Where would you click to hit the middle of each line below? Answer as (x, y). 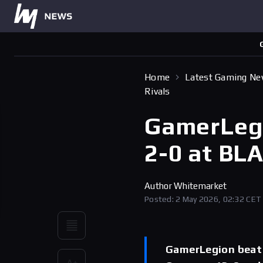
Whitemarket (200, 186)
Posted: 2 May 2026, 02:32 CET (203, 199)
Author (159, 186)
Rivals (157, 91)
